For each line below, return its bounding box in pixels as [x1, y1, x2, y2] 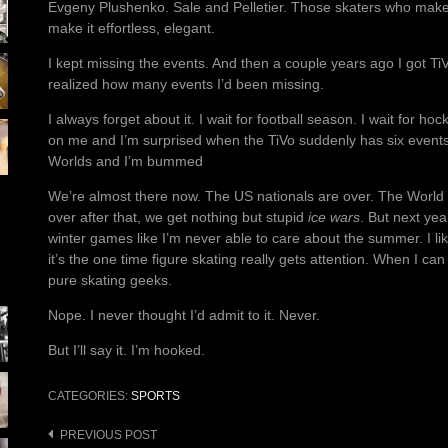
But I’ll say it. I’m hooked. [48, 342, 205, 359]
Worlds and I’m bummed [48, 153, 203, 170]
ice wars [308, 209, 360, 226]
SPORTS [131, 389, 180, 404]
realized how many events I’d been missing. [48, 76, 324, 93]
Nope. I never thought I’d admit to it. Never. [48, 307, 320, 324]
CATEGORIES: [48, 389, 131, 404]
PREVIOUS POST [60, 428, 157, 443]
